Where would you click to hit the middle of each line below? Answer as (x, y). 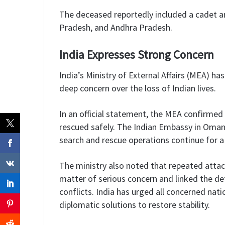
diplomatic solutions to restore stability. (135, 204)
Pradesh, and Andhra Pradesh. (116, 28)
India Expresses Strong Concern (137, 55)
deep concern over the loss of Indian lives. (138, 88)
